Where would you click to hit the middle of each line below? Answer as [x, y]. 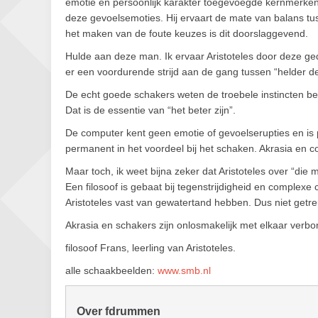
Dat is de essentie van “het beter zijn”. [150, 110]
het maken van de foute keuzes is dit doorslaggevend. [187, 33]
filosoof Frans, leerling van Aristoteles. [150, 248]
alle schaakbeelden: [111, 270]
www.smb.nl [184, 270]
